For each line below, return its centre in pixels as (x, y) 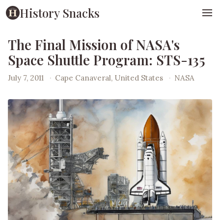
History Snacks (60, 13)
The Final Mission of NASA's (94, 45)
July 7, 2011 (26, 78)
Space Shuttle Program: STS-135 (107, 60)
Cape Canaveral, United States (110, 78)
